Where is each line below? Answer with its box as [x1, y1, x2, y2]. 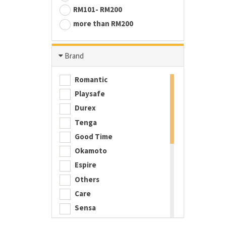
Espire [73, 160, 96, 170]
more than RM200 [73, 19, 133, 29]
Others [73, 174, 99, 184]
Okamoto [73, 146, 107, 156]
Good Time [73, 131, 112, 141]
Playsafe [73, 88, 105, 98]
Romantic [73, 74, 107, 84]
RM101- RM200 [73, 5, 122, 15]
